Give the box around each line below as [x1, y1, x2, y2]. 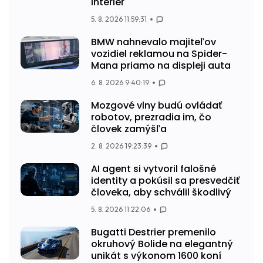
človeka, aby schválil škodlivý [91, 186, 231, 200]
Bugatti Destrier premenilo [91, 225, 216, 240]
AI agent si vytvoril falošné [91, 162, 216, 176]
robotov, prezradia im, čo [91, 110, 211, 124]
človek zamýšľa [91, 122, 167, 136]
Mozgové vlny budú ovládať [91, 99, 222, 113]
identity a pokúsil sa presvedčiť [91, 174, 240, 188]
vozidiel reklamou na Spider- [91, 47, 227, 61]
